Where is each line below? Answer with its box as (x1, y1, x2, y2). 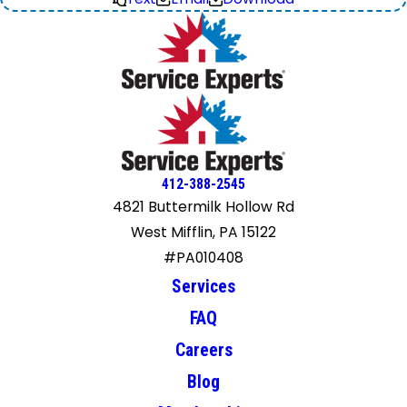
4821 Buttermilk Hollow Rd (113, 197, 294, 217)
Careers (174, 340, 233, 362)
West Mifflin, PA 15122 (131, 223, 276, 243)
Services (172, 276, 235, 298)
